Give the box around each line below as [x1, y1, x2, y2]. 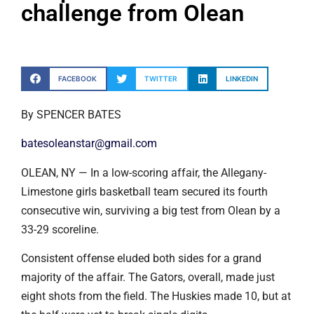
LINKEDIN [225, 74, 258, 83]
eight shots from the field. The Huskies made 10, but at [21, 289, 291, 303]
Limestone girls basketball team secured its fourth [21, 184, 268, 198]
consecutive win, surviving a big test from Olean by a [21, 203, 280, 217]
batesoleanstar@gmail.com [21, 137, 157, 151]
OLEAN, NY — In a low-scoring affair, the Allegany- [21, 165, 266, 179]
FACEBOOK [57, 74, 97, 83]
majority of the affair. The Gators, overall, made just [21, 271, 275, 285]
